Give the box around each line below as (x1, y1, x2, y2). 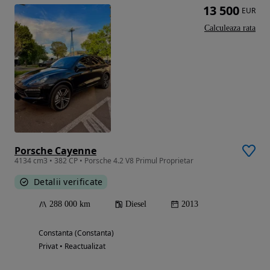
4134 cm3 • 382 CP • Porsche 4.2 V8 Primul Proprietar (14, 155, 193, 166)
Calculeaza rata (204, 23, 256, 33)
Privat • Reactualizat (39, 241, 105, 252)
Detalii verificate (34, 176, 103, 188)
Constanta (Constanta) (39, 228, 114, 239)
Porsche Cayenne (14, 144, 96, 158)
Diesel (125, 199, 146, 209)
